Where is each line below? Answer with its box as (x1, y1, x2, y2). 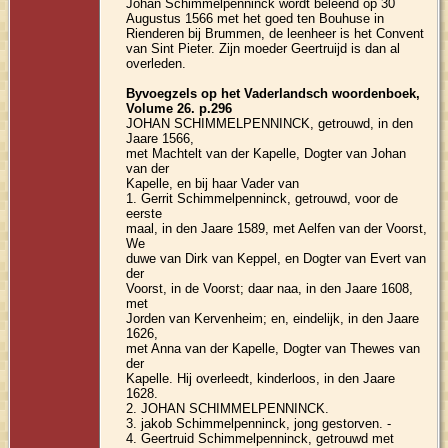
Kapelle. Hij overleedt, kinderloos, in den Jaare (126, 370, 396, 386)
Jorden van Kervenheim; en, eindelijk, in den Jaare (126, 310, 420, 326)
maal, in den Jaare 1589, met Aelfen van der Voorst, (126, 220, 428, 236)
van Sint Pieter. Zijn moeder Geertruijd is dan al (126, 40, 401, 56)
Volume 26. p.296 (126, 100, 233, 116)
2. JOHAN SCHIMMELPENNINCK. (126, 400, 330, 416)
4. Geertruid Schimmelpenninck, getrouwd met (126, 430, 395, 446)
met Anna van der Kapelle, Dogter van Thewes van (126, 340, 421, 356)
